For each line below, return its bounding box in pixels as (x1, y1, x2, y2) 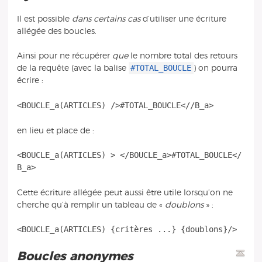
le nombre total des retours (127, 51, 237, 61)
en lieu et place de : (16, 126, 94, 135)
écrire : (16, 76, 43, 85)
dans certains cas (71, 14, 140, 23)
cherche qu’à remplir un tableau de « (16, 200, 165, 209)
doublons (164, 200, 204, 209)
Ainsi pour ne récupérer (16, 51, 112, 61)
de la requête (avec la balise (16, 64, 129, 73)
